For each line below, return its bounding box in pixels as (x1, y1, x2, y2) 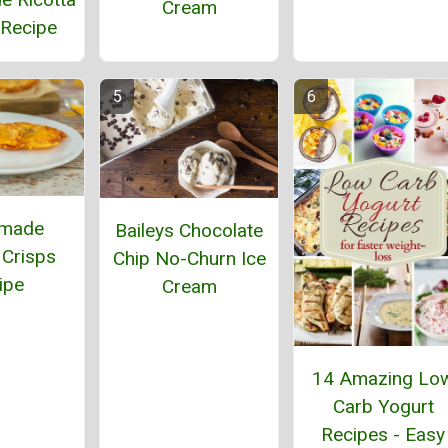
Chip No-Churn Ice (112, 247, 266, 271)
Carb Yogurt (332, 395, 434, 419)
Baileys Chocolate (115, 219, 263, 243)
